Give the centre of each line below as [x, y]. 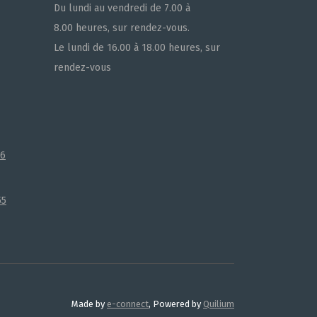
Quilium [219, 304]
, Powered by [176, 304]
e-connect [128, 304]
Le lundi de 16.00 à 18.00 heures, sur [137, 48]
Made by [89, 304]
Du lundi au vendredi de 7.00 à [122, 8]
